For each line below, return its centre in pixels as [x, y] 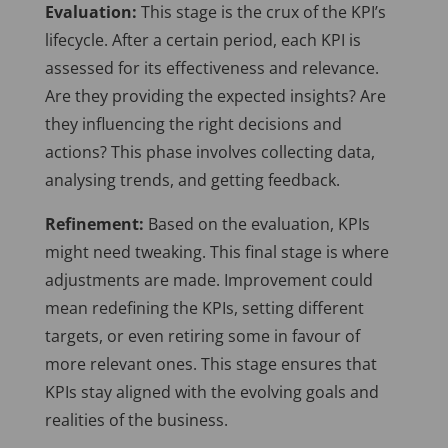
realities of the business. [136, 420]
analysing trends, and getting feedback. [192, 180]
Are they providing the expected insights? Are [215, 96]
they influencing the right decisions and [193, 124]
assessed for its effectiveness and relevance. [211, 68]
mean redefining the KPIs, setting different [204, 308]
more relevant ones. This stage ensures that [210, 364]
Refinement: [94, 224]
